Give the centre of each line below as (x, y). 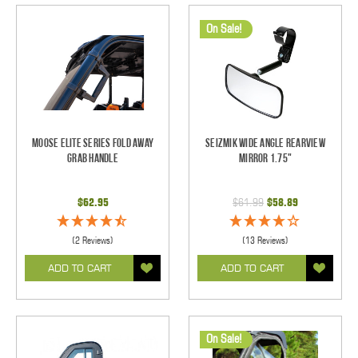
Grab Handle (93, 158)
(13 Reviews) (265, 240)
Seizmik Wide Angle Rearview (265, 143)
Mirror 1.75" (265, 158)
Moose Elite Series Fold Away (93, 143)
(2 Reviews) (93, 240)
